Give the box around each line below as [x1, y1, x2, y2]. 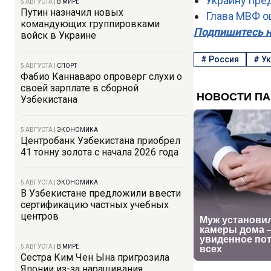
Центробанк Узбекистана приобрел [21, 135, 180, 146]
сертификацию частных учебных [21, 199, 169, 211]
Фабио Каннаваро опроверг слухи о [21, 71, 182, 82]
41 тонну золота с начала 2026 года [21, 146, 178, 158]
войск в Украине [21, 30, 96, 41]
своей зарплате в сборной [21, 82, 139, 94]
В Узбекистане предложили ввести [21, 188, 181, 199]
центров [21, 211, 59, 222]
